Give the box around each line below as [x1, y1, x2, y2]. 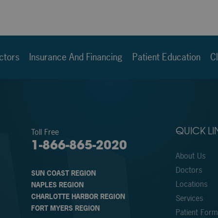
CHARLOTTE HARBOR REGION [31, 191, 126, 201]
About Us [176, 150, 206, 161]
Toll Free [31, 126, 59, 137]
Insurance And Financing [29, 50, 123, 63]
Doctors [176, 164, 203, 175]
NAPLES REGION [31, 180, 84, 189]
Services [176, 192, 204, 203]
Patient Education [132, 50, 200, 63]
